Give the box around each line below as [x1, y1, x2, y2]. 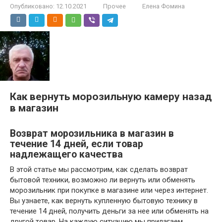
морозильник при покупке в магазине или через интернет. [10, 186, 208, 195]
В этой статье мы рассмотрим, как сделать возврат [10, 165, 188, 174]
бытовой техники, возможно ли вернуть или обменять [10, 175, 195, 184]
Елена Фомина [142, 2, 185, 10]
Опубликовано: [10, 2, 55, 10]
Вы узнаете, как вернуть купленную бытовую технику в [10, 196, 198, 205]
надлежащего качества [10, 149, 123, 161]
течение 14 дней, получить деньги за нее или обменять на [10, 207, 209, 216]
